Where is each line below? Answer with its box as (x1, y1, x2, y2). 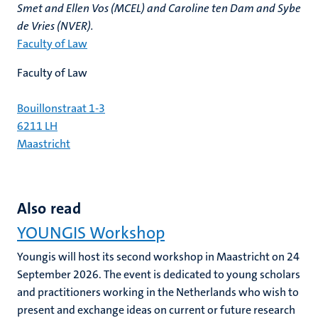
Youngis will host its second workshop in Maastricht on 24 (17, 249, 300, 264)
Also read (17, 198, 81, 219)
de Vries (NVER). (17, 18, 94, 33)
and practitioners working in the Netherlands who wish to (17, 285, 299, 300)
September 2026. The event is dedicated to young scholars (17, 267, 300, 282)
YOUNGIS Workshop (17, 221, 165, 244)
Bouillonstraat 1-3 (17, 101, 105, 116)
